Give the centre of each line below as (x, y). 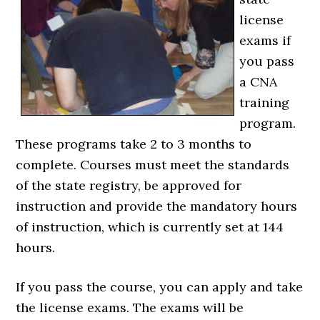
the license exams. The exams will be (130, 307)
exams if (265, 40)
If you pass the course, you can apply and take (160, 287)
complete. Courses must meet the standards (153, 165)
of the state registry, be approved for (129, 185)
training (265, 102)
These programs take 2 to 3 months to (134, 144)
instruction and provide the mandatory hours (157, 206)
